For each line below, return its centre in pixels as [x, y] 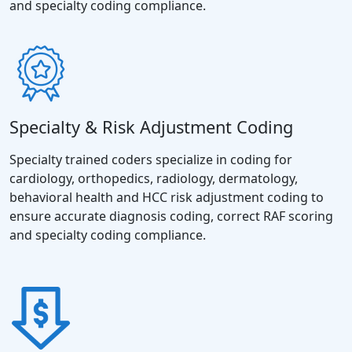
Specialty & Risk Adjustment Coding [151, 126]
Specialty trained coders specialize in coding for [151, 159]
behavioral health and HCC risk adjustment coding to [167, 197]
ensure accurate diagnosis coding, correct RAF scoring [171, 216]
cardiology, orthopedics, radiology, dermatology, [154, 178]
